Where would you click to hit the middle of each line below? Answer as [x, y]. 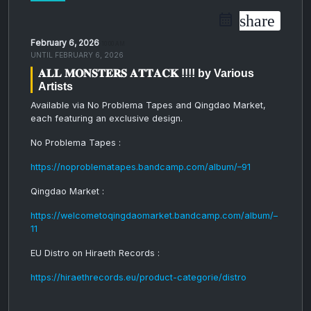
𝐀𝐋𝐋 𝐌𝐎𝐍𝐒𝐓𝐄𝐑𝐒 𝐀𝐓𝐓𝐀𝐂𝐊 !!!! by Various [146, 73]
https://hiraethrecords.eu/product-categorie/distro [138, 277]
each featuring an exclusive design [106, 118]
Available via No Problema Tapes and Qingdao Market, [148, 105]
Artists [56, 86]
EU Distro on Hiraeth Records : [95, 253]
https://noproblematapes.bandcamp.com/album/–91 [141, 167]
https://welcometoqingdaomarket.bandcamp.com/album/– [154, 215]
